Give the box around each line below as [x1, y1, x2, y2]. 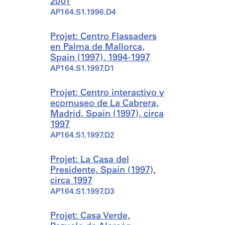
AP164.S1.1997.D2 [50, 132, 115, 140]
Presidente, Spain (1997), [50, 166, 156, 175]
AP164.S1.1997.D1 [50, 65, 115, 73]
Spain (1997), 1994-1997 [50, 53, 150, 63]
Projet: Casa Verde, [50, 211, 130, 221]
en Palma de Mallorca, [50, 43, 145, 52]
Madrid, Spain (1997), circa [50, 109, 164, 119]
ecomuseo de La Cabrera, [50, 99, 159, 108]
